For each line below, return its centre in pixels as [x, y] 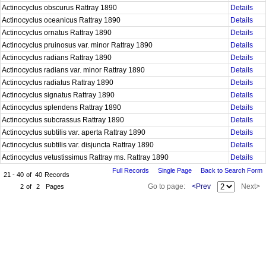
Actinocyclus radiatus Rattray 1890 [58, 83]
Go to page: [167, 186]
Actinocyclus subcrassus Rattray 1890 [64, 120]
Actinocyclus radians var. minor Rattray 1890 [74, 70]
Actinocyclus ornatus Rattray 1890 [58, 33]
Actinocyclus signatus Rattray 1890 [59, 95]
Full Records [131, 170]
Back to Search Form [232, 170]
